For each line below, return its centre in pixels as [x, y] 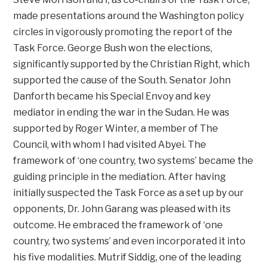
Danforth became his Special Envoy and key [112, 96]
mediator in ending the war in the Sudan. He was [122, 112]
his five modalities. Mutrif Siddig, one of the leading [128, 257]
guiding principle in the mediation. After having [120, 176]
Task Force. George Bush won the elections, [113, 48]
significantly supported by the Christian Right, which [132, 64]
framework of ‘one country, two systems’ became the [133, 160]
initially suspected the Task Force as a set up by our [129, 193]
